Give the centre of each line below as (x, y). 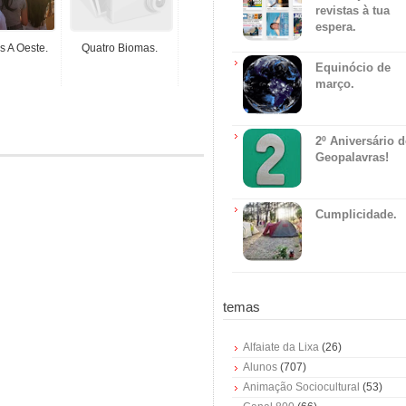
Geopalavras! (352, 157)
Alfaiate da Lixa (281, 347)
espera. (336, 26)
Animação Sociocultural (301, 387)
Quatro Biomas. (120, 48)
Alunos (260, 367)
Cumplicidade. (356, 214)
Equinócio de (353, 67)
